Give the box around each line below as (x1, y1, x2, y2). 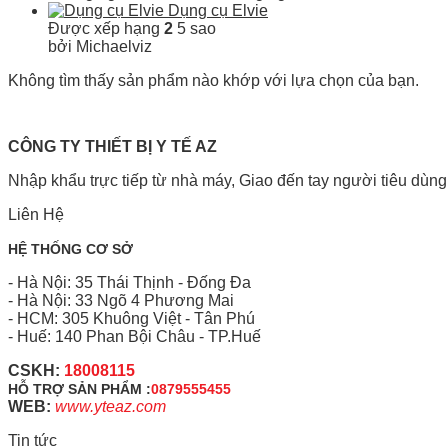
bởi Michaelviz (48, 38, 152, 55)
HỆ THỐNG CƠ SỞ (8, 241, 133, 257)
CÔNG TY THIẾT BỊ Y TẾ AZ (8, 138, 217, 155)
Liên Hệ (8, 206, 64, 223)
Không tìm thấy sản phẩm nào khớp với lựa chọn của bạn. (8, 72, 419, 89)
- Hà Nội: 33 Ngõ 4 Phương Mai (8, 292, 234, 309)
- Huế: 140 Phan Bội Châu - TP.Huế (8, 328, 261, 345)
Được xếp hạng (48, 20, 164, 37)
